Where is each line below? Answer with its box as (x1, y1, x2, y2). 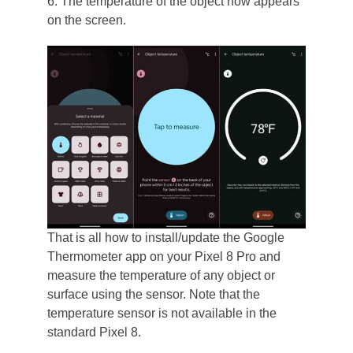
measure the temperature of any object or (46, 269, 275, 282)
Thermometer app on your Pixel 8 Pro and (46, 250, 281, 263)
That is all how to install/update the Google (46, 231, 284, 244)
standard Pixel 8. (46, 325, 141, 339)
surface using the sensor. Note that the (46, 288, 260, 301)
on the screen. (46, 13, 126, 27)
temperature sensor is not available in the (46, 307, 277, 320)
